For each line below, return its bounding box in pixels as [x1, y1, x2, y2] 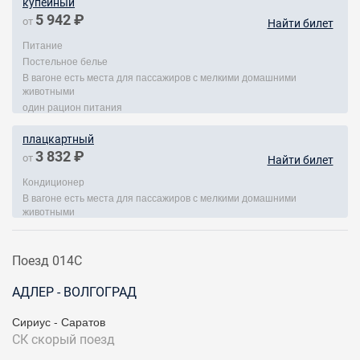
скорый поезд [31, 332, 115, 347]
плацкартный [22, 133, 94, 145]
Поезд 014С [12, 253, 82, 268]
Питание [22, 38, 63, 51]
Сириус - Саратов [12, 313, 105, 329]
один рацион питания [22, 100, 122, 113]
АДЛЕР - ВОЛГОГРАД [12, 284, 137, 300]
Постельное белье [22, 54, 108, 67]
